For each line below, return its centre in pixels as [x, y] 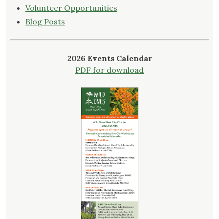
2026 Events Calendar [109, 58]
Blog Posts [45, 22]
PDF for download [109, 70]
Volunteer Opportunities [71, 8]
